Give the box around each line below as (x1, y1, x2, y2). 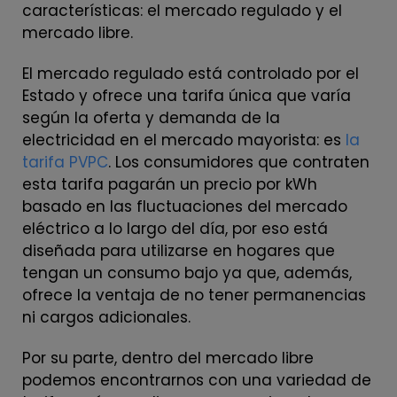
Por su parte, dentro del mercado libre (22, 346, 314, 369)
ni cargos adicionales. (22, 306, 191, 328)
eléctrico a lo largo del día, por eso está (22, 217, 328, 239)
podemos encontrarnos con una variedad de (22, 369, 371, 391)
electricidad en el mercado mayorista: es (22, 128, 346, 151)
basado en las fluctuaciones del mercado (22, 195, 347, 217)
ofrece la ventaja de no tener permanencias (22, 284, 366, 306)
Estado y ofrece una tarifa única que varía (22, 84, 351, 106)
